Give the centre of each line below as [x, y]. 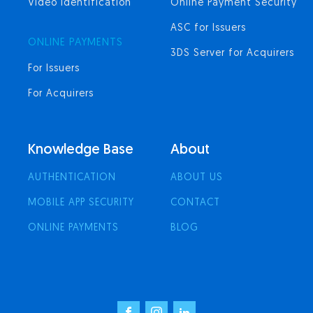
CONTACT [195, 203]
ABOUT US [197, 178]
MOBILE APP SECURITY [81, 203]
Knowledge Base [81, 150]
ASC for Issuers [208, 28]
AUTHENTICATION [72, 178]
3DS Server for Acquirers [232, 53]
